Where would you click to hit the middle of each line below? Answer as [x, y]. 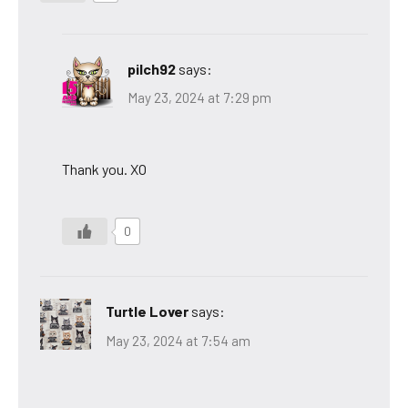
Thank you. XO [104, 169]
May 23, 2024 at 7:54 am [178, 340]
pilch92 [152, 68]
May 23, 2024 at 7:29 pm [199, 98]
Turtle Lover [147, 311]
